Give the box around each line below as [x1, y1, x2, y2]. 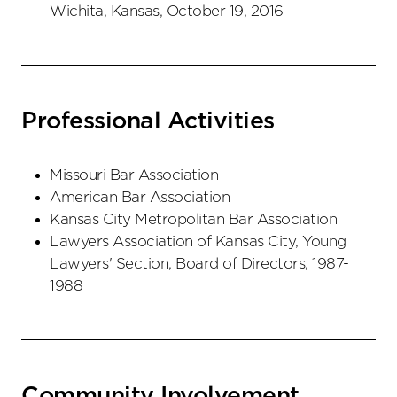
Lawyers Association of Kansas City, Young [50, 234, 346, 250]
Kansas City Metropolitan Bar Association [50, 212, 337, 228]
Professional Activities [21, 110, 275, 134]
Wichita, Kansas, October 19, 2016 [50, 4, 284, 19]
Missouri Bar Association [50, 167, 218, 183]
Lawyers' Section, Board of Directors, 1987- [50, 256, 349, 272]
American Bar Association [50, 190, 230, 206]
